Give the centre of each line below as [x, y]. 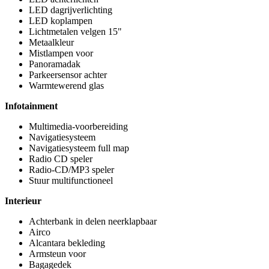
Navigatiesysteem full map [79, 148]
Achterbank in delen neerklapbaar [93, 221]
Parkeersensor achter [68, 75]
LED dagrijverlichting [71, 10]
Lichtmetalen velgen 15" [75, 32]
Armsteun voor [57, 254]
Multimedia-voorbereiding [78, 126]
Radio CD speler [61, 159]
